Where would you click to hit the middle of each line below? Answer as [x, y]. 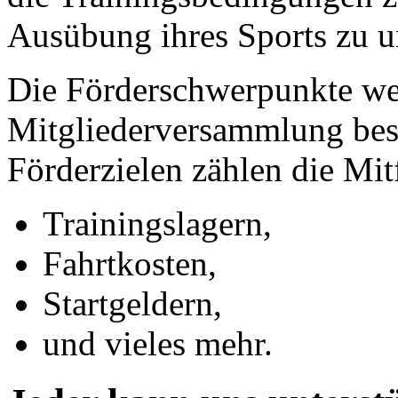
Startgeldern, [132, 303]
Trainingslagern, [157, 223]
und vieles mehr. [158, 343]
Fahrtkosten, [130, 263]
